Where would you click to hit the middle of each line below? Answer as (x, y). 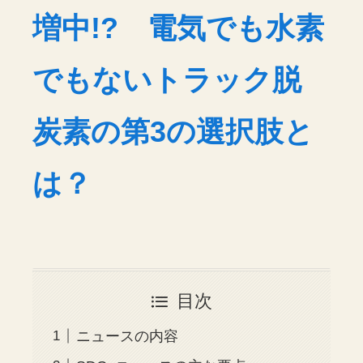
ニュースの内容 (128, 336)
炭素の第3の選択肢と (173, 132)
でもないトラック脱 (167, 81)
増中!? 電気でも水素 (179, 29)
